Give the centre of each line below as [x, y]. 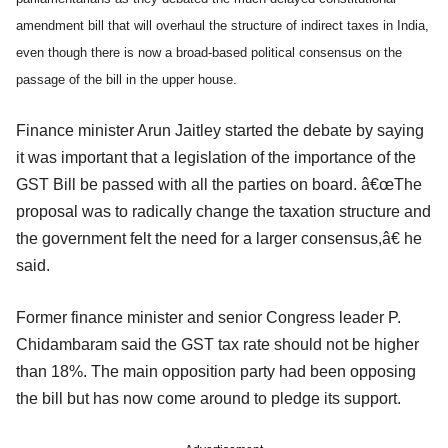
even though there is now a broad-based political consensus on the [209, 52]
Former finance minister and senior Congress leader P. [208, 317]
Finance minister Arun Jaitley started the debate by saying [220, 130]
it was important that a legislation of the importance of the [216, 157]
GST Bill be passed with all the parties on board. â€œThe [219, 184]
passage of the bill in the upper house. [126, 79]
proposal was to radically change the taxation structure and [223, 211]
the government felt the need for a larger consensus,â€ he [219, 238]
